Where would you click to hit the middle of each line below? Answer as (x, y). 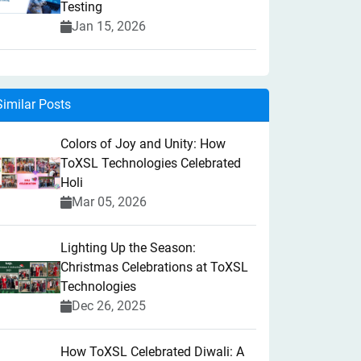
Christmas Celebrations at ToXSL (154, 267)
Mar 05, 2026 (109, 202)
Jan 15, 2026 (109, 26)
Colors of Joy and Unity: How (143, 144)
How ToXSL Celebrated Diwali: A (152, 352)
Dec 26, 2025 (109, 306)
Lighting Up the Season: (128, 248)
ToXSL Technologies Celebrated (151, 163)
